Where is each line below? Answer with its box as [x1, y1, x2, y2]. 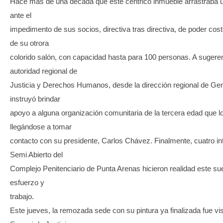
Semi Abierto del [10, 150, 63, 159]
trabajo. [10, 192, 34, 201]
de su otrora [10, 39, 49, 48]
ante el [10, 11, 31, 20]
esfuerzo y [10, 178, 44, 187]
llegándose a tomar [10, 122, 72, 131]
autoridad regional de [10, 67, 77, 76]
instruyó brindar [10, 95, 60, 104]
